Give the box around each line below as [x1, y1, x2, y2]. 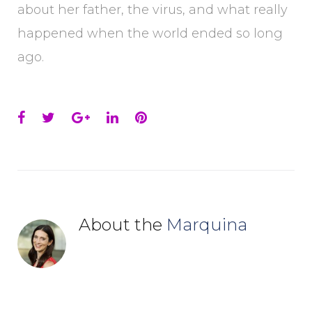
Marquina [166, 214, 247, 235]
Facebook [24, 109, 91, 125]
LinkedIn [118, 109, 178, 125]
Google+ [89, 109, 146, 125]
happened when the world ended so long [17, 26, 283, 41]
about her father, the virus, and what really [17, 2, 288, 17]
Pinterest [146, 109, 210, 125]
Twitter [54, 109, 102, 125]
